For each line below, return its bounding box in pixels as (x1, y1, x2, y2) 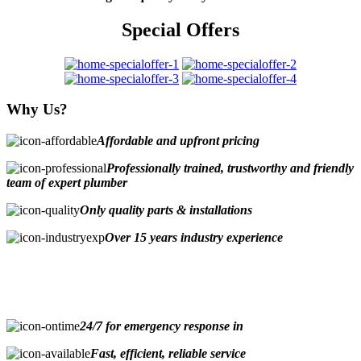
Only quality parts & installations (80, 203, 252, 218)
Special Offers (122, 19, 239, 40)
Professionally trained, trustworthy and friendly (106, 161, 354, 176)
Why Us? (6, 101, 68, 118)
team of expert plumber (6, 176, 127, 190)
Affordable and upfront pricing (97, 134, 259, 148)
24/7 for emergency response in (80, 319, 243, 334)
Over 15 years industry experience (105, 230, 283, 245)
